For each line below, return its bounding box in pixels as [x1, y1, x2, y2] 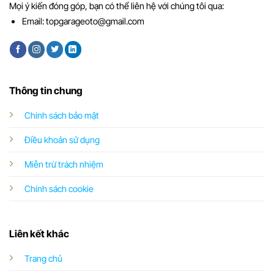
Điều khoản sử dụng [24, 135, 100, 146]
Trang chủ [24, 253, 62, 264]
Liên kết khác [9, 227, 69, 240]
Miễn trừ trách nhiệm [24, 159, 103, 170]
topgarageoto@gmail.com [45, 15, 144, 26]
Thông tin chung [9, 84, 83, 97]
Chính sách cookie [24, 183, 94, 194]
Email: [21, 15, 46, 26]
